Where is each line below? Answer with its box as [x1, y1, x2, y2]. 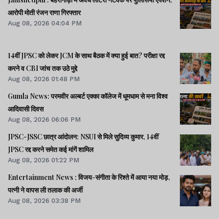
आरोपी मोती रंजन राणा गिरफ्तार [8, 8, 81, 18]
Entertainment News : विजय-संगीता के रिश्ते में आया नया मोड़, [8, 173, 170, 182]
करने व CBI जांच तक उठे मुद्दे [8, 63, 77, 73]
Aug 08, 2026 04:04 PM [8, 19, 82, 27]
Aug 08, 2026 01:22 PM [8, 156, 79, 164]
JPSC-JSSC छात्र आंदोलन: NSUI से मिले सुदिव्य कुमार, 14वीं [8, 132, 158, 142]
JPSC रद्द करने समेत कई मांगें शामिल [8, 145, 93, 154]
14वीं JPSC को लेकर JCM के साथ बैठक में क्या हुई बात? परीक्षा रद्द [8, 50, 165, 60]
